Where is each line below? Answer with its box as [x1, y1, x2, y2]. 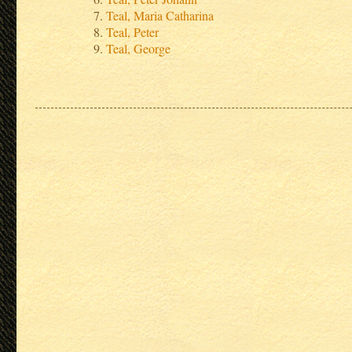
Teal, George [106, 40, 171, 57]
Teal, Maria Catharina [106, 7, 214, 24]
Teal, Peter [106, 24, 159, 41]
